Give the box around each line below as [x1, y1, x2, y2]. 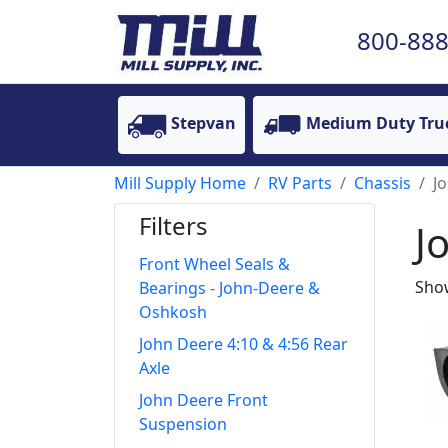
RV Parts [268, 172, 332, 194]
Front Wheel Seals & [139, 253, 290, 275]
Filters [139, 209, 208, 242]
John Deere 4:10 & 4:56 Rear [139, 333, 348, 355]
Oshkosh [139, 301, 207, 323]
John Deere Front [139, 389, 268, 411]
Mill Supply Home [114, 172, 246, 194]
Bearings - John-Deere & [139, 277, 320, 299]
